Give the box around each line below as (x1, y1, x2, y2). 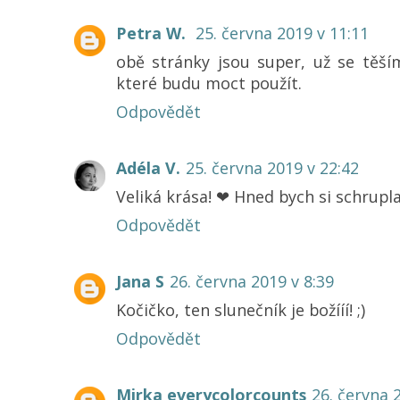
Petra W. (116, 21, 190, 44)
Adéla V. (116, 156, 180, 179)
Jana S (116, 270, 164, 292)
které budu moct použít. (116, 71, 302, 94)
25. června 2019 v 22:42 (186, 156, 359, 179)
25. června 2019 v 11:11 (196, 21, 369, 44)
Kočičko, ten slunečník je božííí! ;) (116, 298, 365, 321)
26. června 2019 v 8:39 (170, 270, 334, 292)
